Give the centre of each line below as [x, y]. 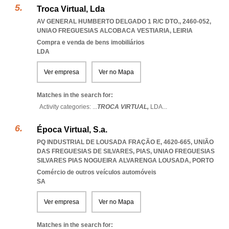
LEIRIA [183, 31]
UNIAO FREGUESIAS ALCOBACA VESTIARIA [103, 31]
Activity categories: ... [68, 107]
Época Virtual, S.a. [72, 130]
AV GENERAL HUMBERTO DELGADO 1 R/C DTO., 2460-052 [123, 21]
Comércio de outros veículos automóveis [97, 172]
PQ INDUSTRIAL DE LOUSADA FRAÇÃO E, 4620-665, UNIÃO [125, 142]
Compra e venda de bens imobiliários [91, 42]
